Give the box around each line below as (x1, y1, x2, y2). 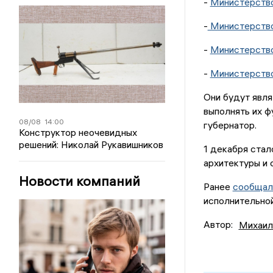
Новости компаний (19, 172, 141, 190)
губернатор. (203, 119, 257, 132)
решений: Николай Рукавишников (19, 138, 164, 151)
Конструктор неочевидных (19, 126, 138, 138)
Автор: (203, 218, 233, 231)
